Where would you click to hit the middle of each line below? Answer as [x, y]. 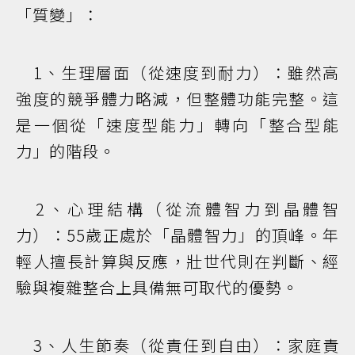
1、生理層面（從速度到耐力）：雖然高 [177, 73]
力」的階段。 [66, 151]
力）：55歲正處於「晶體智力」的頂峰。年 [177, 235]
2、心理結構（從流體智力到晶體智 [177, 209]
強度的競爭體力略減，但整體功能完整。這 [177, 99]
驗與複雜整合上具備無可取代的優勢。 [157, 288]
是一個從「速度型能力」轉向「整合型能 [177, 125]
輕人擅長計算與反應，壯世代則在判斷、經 [177, 261]
